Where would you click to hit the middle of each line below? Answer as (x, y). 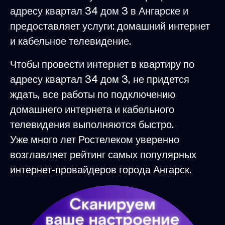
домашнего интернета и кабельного (92, 109)
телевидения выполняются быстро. (92, 124)
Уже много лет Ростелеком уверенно (95, 139)
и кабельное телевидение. (71, 41)
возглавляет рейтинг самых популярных (103, 154)
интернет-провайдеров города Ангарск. (101, 170)
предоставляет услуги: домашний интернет (110, 26)
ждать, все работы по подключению (93, 94)
